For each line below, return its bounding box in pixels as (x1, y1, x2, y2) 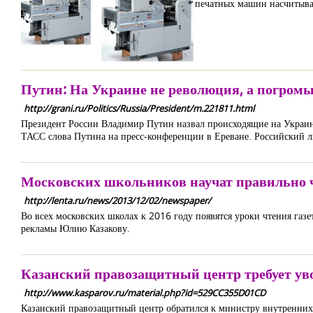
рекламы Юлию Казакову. (21, 221, 130, 235)
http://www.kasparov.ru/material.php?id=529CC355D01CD (24, 286, 265, 299)
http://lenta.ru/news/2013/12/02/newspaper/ (24, 194, 211, 207)
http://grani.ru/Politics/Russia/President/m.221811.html (24, 102, 254, 115)
